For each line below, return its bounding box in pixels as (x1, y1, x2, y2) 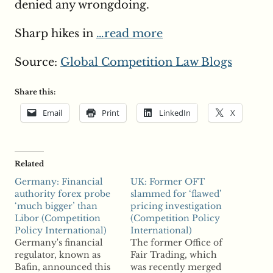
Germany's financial (15, 237, 103, 249)
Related (15, 159, 44, 169)
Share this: (15, 87, 55, 97)
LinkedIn (159, 107, 191, 119)
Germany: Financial (15, 176, 103, 188)
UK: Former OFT (130, 176, 205, 188)
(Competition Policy (130, 213, 220, 224)
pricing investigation (130, 200, 222, 212)
